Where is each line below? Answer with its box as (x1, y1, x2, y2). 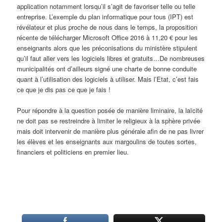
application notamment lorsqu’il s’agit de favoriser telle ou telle (17, 1, 196, 11)
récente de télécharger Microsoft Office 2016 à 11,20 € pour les (17, 32, 198, 42)
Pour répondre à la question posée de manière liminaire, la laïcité (17, 105, 203, 115)
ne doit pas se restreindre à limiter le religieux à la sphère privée (17, 115, 201, 125)
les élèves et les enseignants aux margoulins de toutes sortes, (17, 136, 197, 146)
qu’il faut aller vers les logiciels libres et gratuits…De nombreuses (17, 53, 205, 63)
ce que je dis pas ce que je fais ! (17, 84, 111, 94)
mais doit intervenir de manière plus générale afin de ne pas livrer (17, 126, 204, 136)
